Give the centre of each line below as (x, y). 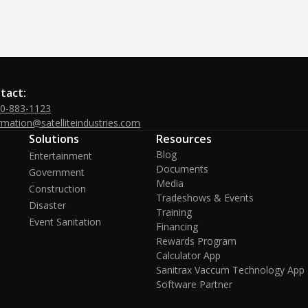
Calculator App (189, 255)
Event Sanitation (65, 222)
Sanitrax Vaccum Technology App (231, 270)
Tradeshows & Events (205, 198)
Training (174, 212)
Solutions (54, 139)
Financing (177, 227)
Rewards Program (197, 241)
